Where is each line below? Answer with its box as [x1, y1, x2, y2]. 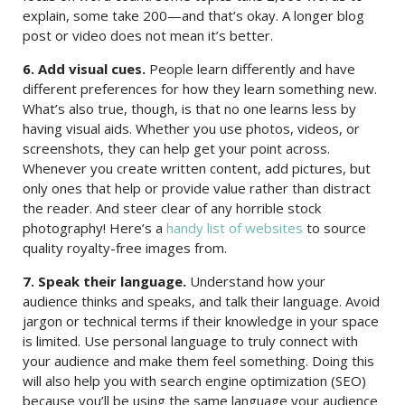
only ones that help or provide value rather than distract [23, 179, 371, 197]
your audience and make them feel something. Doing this [23, 352, 374, 370]
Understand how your [186, 272, 325, 290]
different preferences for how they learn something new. [23, 80, 377, 98]
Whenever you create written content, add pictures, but [23, 159, 371, 177]
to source [303, 219, 366, 237]
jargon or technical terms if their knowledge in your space [23, 312, 379, 330]
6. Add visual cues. [23, 60, 146, 78]
